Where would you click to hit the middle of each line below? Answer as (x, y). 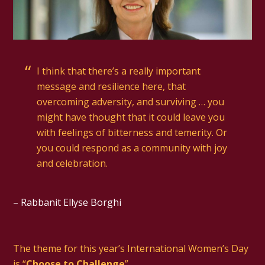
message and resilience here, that (112, 87)
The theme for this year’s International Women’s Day (131, 249)
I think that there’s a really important (119, 71)
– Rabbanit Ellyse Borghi (67, 203)
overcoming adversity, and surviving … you (131, 102)
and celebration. (72, 164)
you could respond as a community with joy (132, 148)
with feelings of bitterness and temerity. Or (132, 133)
